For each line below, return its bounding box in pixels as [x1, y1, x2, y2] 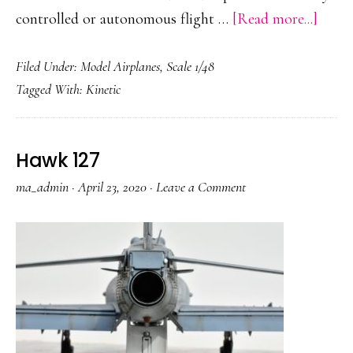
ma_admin [16, 178, 69, 195]
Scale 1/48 [166, 58, 214, 75]
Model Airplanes [80, 58, 160, 75]
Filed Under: [16, 58, 80, 75]
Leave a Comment [156, 178, 246, 195]
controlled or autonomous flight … [16, 9, 232, 28]
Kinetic [86, 80, 121, 98]
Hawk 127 [16, 147, 99, 173]
